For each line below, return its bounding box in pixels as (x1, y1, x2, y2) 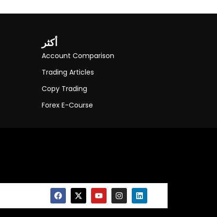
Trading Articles (42, 67, 94, 77)
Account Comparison (42, 50, 114, 61)
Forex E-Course (42, 100, 93, 110)
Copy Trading (42, 83, 87, 93)
